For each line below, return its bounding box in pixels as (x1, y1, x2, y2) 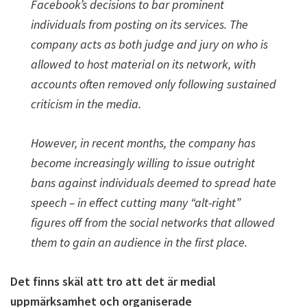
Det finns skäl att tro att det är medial (10, 273, 216, 289)
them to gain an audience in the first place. (31, 234, 247, 250)
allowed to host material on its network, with (31, 56, 256, 72)
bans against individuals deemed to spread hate (31, 175, 276, 191)
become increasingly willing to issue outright (31, 155, 255, 171)
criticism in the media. (31, 96, 141, 112)
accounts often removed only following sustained (31, 76, 276, 92)
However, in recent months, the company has (31, 135, 256, 151)
